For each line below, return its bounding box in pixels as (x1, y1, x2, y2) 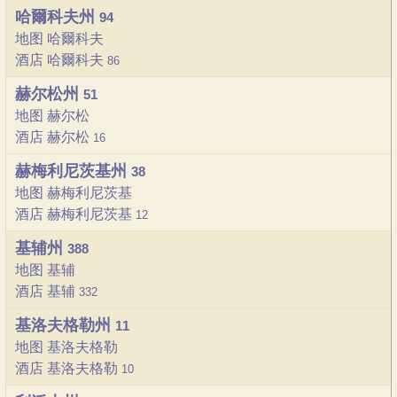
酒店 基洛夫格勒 (15, 361, 121, 376)
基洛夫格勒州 (15, 316, 115, 334)
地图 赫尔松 (15, 108, 90, 123)
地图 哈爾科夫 (15, 31, 104, 46)
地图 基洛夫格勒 (15, 339, 118, 354)
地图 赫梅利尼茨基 (15, 185, 132, 200)
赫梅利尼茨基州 (15, 162, 131, 180)
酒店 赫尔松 (15, 129, 93, 144)
